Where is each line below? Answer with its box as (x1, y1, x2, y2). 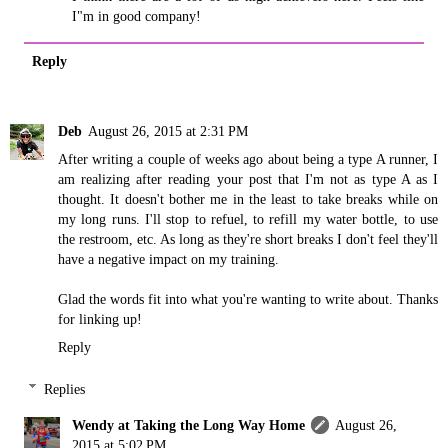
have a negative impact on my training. (58, 251, 279, 268)
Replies (44, 380, 86, 397)
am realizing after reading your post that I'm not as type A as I (58, 171, 438, 188)
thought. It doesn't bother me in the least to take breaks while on (58, 191, 438, 208)
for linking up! (58, 311, 142, 328)
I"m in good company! (72, 7, 202, 24)
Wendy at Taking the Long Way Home (72, 416, 306, 433)
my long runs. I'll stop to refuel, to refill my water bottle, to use (58, 211, 438, 228)
